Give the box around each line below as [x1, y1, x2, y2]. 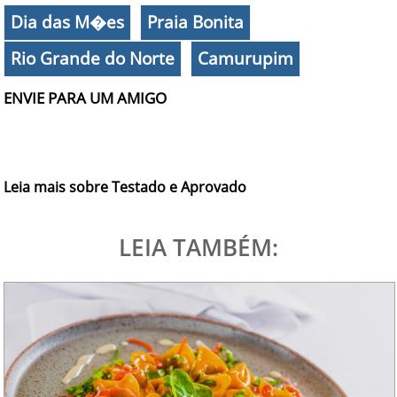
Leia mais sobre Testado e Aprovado [4, 176, 247, 197]
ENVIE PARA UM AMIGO [4, 87, 167, 108]
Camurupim [198, 46, 294, 70]
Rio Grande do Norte [11, 46, 175, 70]
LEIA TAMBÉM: [118, 230, 278, 263]
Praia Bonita [147, 10, 245, 34]
